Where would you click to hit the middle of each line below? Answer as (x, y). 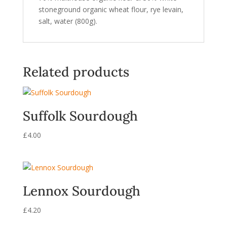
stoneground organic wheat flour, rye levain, (111, 9)
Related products (76, 72)
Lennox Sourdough (81, 191)
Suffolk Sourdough (80, 116)
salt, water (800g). (68, 21)
